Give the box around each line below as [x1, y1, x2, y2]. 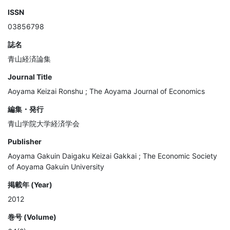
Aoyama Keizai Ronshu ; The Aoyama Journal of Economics [8, 87, 205, 96]
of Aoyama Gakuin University [8, 162, 104, 171]
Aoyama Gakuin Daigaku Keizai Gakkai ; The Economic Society [8, 151, 217, 161]
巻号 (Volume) [8, 213, 56, 222]
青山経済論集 [8, 54, 51, 64]
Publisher [8, 137, 42, 146]
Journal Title [8, 72, 52, 82]
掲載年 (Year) [8, 180, 52, 189]
